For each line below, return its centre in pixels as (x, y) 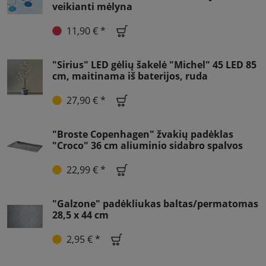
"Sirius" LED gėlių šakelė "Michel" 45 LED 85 (154, 64)
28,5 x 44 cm (80, 215)
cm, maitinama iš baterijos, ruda (130, 76)
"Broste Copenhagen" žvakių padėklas (143, 134)
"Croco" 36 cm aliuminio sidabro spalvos (148, 145)
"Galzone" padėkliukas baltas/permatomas (155, 203)
